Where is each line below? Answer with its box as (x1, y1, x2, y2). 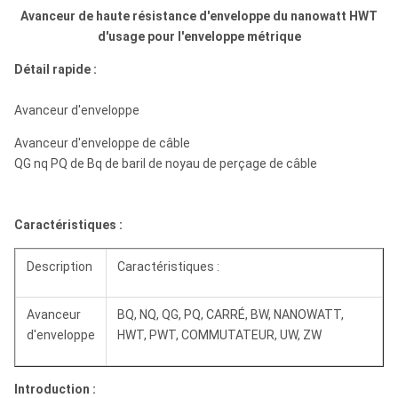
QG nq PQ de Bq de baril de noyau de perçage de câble (14, 156, 317, 171)
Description (27, 259, 92, 274)
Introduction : (14, 382, 96, 396)
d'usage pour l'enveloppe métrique (97, 29, 301, 44)
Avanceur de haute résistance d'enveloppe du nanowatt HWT (20, 9, 378, 23)
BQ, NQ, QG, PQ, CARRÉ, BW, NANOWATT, (117, 307, 344, 322)
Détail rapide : (14, 62, 97, 76)
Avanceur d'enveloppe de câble (14, 136, 190, 150)
